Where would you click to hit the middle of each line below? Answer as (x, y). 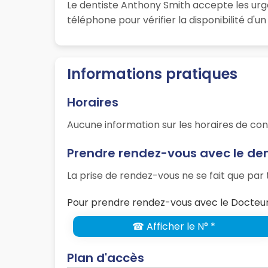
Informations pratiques (152, 74)
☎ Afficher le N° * (173, 227)
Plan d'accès (106, 258)
